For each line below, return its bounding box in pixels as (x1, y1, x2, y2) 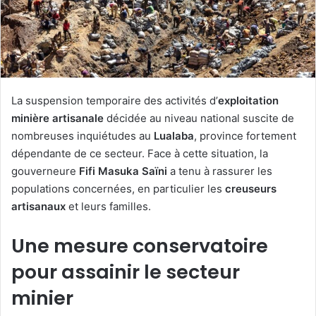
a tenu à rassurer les (167, 164, 272, 178)
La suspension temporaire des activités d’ (11, 93, 218, 107)
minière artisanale (11, 111, 104, 125)
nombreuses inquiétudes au (11, 128, 154, 142)
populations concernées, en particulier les (11, 181, 225, 195)
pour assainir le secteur (11, 258, 240, 285)
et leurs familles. (66, 199, 151, 213)
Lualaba (154, 128, 194, 142)
